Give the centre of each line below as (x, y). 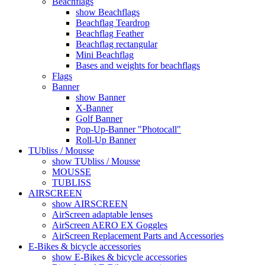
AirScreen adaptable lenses (102, 215)
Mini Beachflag (105, 55)
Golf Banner (99, 119)
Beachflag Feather (110, 34)
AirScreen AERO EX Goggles (110, 225)
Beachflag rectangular (117, 44)
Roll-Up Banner (106, 140)
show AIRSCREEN (90, 204)
